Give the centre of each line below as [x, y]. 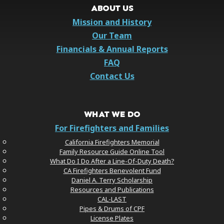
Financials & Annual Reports [112, 49]
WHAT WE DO [112, 114]
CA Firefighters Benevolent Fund [112, 170]
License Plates [112, 218]
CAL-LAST [112, 199]
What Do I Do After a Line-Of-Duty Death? [112, 161]
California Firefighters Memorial [112, 142]
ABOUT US [112, 8]
